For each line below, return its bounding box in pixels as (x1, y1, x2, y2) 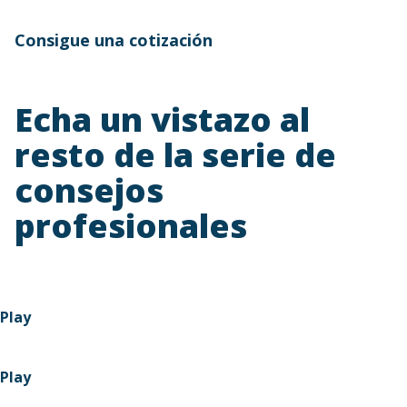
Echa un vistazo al (15, 97, 310, 142)
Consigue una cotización (15, 29, 213, 51)
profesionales (15, 203, 247, 248)
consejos (15, 168, 164, 213)
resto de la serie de (15, 133, 336, 177)
